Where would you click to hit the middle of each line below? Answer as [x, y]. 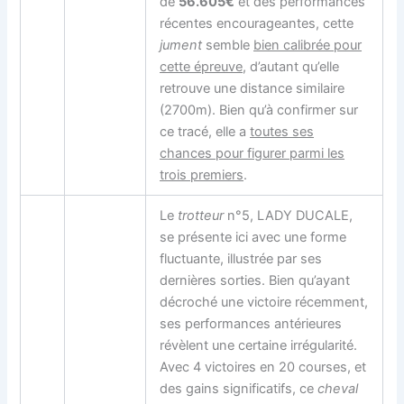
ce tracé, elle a [205, 131]
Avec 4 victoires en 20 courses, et [263, 367]
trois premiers [202, 174]
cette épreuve [202, 66]
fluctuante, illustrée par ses [241, 258]
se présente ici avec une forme [253, 237]
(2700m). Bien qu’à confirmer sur [259, 110]
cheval [338, 388]
